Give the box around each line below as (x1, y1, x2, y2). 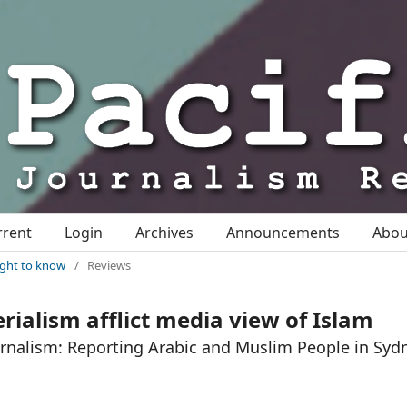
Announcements (226, 223, 340, 243)
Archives (135, 223, 194, 243)
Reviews (87, 257, 131, 273)
